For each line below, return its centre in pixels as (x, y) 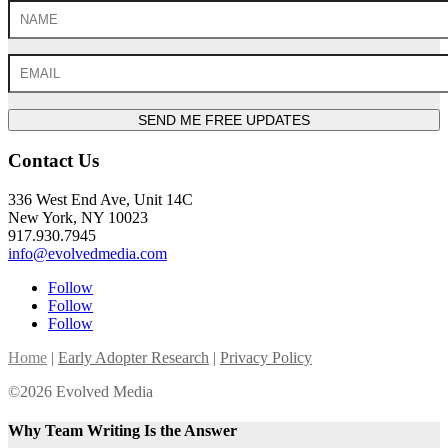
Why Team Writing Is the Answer (122, 430)
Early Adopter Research (133, 357)
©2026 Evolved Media (80, 391)
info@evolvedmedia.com (87, 253)
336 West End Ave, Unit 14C (100, 199)
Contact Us (53, 160)
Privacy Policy (266, 357)
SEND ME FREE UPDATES (224, 120)
